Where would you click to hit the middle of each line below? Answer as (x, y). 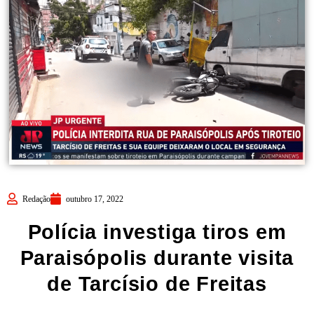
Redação (36, 199)
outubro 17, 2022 (95, 199)
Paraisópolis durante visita (157, 258)
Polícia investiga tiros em (157, 232)
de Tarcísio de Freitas (157, 284)
